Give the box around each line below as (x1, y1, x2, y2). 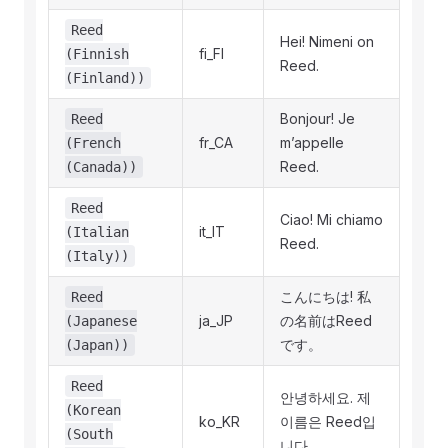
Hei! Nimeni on (280, 33, 374, 50)
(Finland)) (65, 70, 145, 86)
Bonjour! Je (280, 110, 355, 127)
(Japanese (65, 313, 137, 329)
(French (65, 135, 121, 151)
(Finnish (65, 46, 129, 62)
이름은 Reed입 (280, 413, 376, 430)
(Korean (65, 402, 121, 418)
